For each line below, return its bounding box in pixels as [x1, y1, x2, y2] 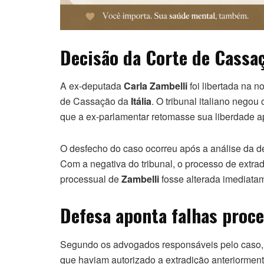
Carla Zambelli [124, 79, 187, 93]
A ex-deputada [60, 79, 124, 93]
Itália [131, 94, 151, 108]
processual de [60, 172, 121, 186]
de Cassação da [60, 94, 131, 108]
